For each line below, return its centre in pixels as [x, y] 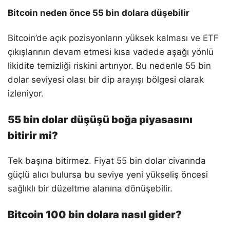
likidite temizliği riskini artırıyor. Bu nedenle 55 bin [109, 65]
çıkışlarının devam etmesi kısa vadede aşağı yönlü [111, 52]
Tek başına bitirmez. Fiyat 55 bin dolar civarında [107, 160]
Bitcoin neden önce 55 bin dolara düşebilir [99, 13]
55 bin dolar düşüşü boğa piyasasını [100, 119]
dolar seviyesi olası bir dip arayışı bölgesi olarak [106, 79]
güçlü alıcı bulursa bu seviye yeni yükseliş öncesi [108, 174]
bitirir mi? [33, 135]
